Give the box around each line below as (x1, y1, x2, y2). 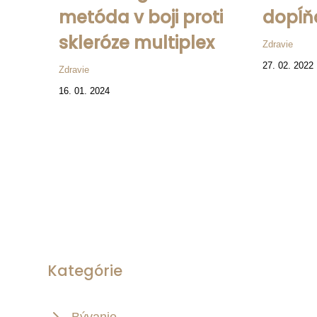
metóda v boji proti (59, 6, 223, 30)
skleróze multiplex (59, 31, 214, 55)
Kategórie (47, 260, 122, 282)
